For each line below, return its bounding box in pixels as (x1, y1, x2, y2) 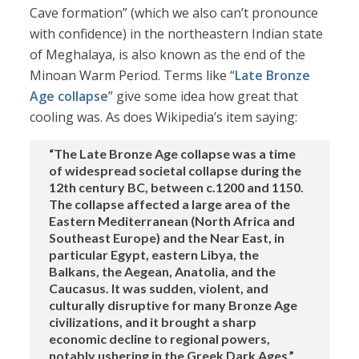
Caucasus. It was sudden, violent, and (49, 280, 269, 296)
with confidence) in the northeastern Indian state (30, 25, 324, 43)
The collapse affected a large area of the (49, 196, 291, 212)
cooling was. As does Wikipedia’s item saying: (30, 108, 298, 127)
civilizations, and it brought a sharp (49, 314, 257, 330)
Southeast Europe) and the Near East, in (49, 230, 285, 246)
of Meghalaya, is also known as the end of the (30, 46, 306, 64)
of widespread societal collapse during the (49, 163, 302, 179)
